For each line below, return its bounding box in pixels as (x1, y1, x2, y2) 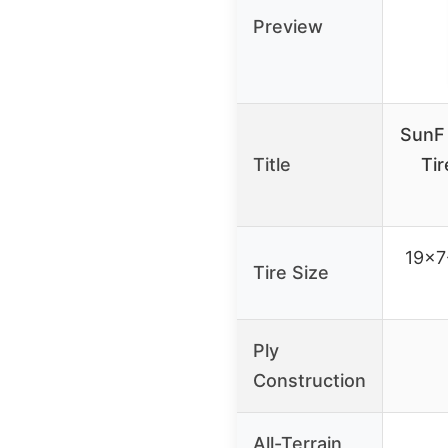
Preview (253, 15, 323, 37)
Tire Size (253, 261, 329, 283)
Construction (253, 369, 366, 391)
